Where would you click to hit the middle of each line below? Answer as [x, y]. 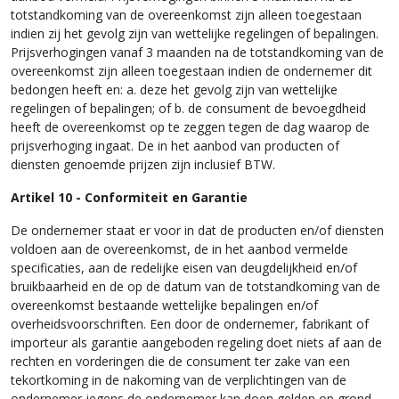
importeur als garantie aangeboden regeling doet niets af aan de [196, 342]
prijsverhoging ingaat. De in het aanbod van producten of [175, 145]
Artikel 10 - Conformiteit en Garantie [129, 196]
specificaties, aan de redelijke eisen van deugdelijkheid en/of [184, 267]
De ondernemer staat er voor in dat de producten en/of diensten [197, 229]
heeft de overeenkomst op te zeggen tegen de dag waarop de [190, 126]
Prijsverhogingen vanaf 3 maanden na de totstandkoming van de [197, 51]
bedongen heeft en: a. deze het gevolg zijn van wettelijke [174, 89]
